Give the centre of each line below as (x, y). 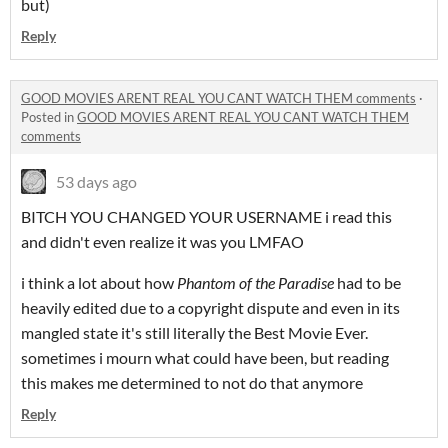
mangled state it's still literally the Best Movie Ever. (194, 333)
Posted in (49, 117)
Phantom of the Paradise (255, 283)
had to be (367, 283)
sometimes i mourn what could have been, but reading (205, 358)
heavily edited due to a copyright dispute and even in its (210, 308)
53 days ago (96, 182)
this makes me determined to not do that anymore (192, 383)
